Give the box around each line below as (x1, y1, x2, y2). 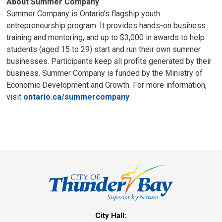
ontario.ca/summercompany (23, 92, 130, 102)
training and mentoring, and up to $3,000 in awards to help (6, 33, 205, 42)
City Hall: (95, 211, 127, 221)
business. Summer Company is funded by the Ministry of (6, 68, 203, 78)
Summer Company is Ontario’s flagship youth (6, 9, 161, 18)
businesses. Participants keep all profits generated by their (6, 56, 212, 66)
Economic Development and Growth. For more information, (6, 80, 207, 90)
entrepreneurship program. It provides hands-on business (6, 21, 206, 30)
